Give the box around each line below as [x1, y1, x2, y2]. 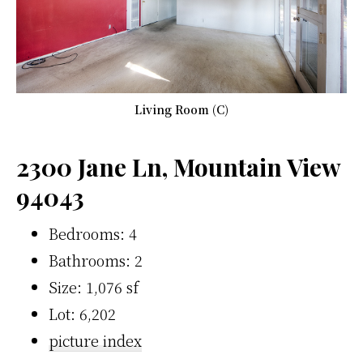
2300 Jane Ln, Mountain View [16, 150, 340, 183]
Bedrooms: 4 [49, 222, 137, 244]
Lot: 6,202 [49, 302, 116, 324]
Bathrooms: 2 [49, 249, 143, 271]
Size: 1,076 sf [49, 275, 139, 297]
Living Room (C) [135, 100, 228, 117]
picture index [49, 329, 142, 351]
